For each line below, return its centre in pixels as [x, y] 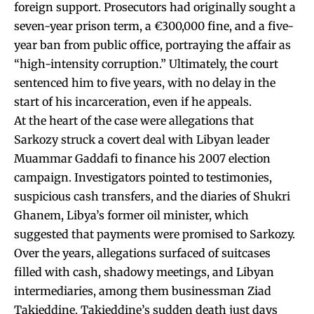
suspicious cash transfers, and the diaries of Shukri [152, 196]
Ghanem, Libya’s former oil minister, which [131, 215]
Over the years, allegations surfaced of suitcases [142, 253]
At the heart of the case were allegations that [134, 120]
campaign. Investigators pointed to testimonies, [143, 177]
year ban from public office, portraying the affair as [152, 45]
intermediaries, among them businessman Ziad [143, 291]
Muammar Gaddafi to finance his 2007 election [142, 158]
